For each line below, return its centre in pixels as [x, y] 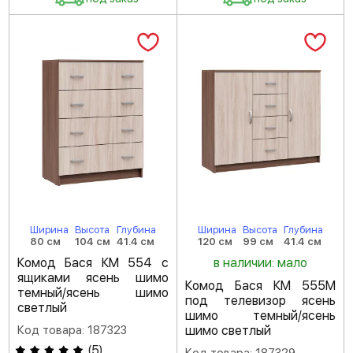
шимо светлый [228, 331]
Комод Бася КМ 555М [260, 286]
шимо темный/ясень [260, 316]
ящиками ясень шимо [93, 278]
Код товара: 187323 [72, 330]
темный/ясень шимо [93, 293]
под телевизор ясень [260, 301]
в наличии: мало [260, 263]
